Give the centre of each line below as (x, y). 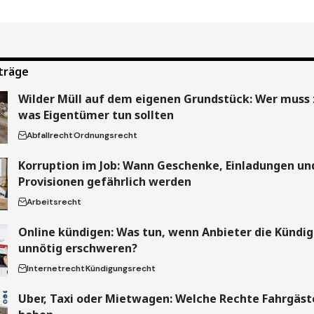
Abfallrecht (49, 135)
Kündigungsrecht (120, 268)
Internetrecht (55, 268)
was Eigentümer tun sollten (96, 115)
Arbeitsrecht (54, 202)
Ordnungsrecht (105, 135)
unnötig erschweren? (77, 248)
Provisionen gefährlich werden (104, 181)
